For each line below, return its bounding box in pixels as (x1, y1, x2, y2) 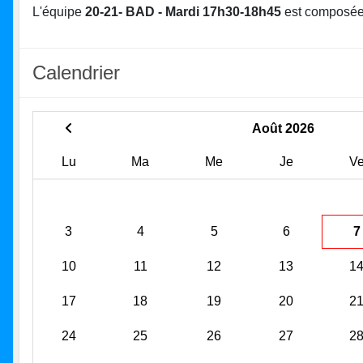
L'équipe (32, 4, 85, 19)
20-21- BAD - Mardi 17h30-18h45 (85, 4, 281, 19)
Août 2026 (251, 121, 314, 135)
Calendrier (32, 61, 120, 83)
